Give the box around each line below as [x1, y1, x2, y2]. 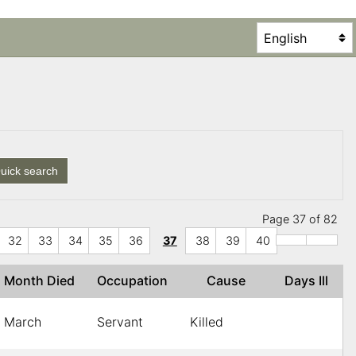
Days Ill [284, 273, 335, 289]
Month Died [4, 273, 81, 289]
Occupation [97, 273, 174, 289]
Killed [190, 314, 223, 331]
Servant [97, 314, 143, 331]
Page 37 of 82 [261, 212, 338, 226]
